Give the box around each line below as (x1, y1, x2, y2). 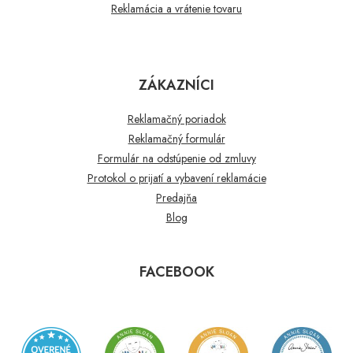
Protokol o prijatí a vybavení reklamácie (87, 169, 266, 186)
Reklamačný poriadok (127, 110, 226, 127)
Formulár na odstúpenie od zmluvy (97, 150, 256, 166)
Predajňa (156, 189, 197, 206)
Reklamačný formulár (128, 130, 225, 147)
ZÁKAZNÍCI (139, 74, 214, 95)
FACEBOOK (139, 261, 214, 282)
